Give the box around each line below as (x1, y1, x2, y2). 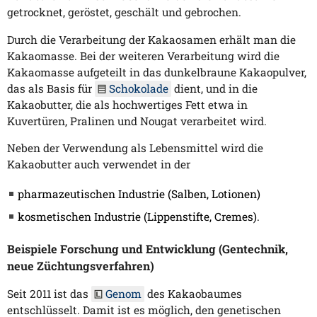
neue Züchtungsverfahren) (7, 258, 154, 273)
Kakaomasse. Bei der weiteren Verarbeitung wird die (7, 48, 279, 63)
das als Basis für (7, 81, 95, 96)
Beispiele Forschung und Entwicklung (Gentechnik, (7, 241, 288, 256)
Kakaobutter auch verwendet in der (7, 157, 190, 172)
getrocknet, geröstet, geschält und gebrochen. (7, 5, 241, 20)
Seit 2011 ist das (7, 287, 91, 301)
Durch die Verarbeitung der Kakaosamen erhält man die (7, 32, 296, 47)
